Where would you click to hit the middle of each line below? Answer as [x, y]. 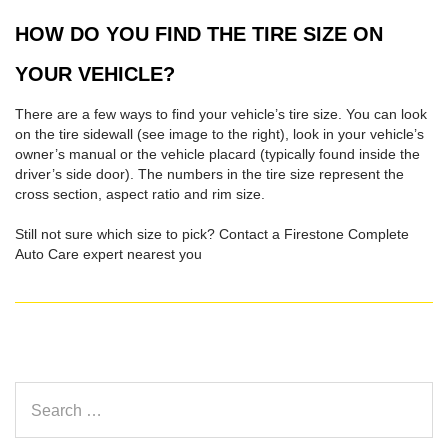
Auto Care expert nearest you [108, 254]
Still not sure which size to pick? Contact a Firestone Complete [212, 234]
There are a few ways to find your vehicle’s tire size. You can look [221, 114]
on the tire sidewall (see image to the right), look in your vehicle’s [219, 134]
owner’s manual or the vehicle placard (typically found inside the [217, 154]
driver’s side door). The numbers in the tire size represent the [209, 174]
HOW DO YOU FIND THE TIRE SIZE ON [199, 34]
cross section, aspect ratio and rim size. [140, 194]
